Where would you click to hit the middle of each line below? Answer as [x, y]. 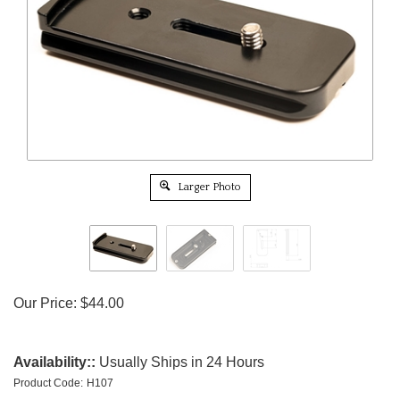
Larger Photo [208, 187]
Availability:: [54, 362]
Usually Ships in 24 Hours [180, 362]
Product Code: [48, 383]
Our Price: [45, 303]
